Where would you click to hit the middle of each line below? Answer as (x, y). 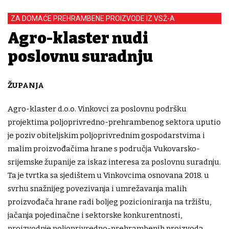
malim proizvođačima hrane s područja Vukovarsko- (104, 148)
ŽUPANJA (26, 85)
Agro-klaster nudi (78, 38)
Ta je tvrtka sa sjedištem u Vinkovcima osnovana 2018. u (108, 175)
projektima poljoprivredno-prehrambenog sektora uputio (114, 122)
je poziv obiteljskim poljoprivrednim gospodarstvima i (106, 135)
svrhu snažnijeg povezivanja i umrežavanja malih (97, 188)
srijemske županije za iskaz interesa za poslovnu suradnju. (114, 162)
